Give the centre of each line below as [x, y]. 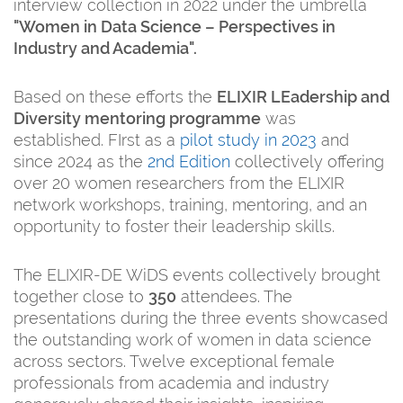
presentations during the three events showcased [201, 318]
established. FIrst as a [97, 139]
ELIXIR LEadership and [303, 96]
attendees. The [234, 296]
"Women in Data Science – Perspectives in [175, 26]
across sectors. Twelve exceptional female [174, 361]
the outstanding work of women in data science [193, 339]
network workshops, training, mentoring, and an [190, 204]
